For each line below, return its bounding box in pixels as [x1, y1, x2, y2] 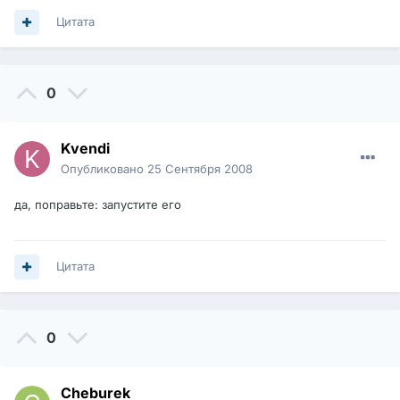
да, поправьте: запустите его [14, 197, 181, 212]
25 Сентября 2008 [147, 162, 253, 177]
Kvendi [61, 139, 110, 158]
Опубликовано [61, 162, 147, 177]
